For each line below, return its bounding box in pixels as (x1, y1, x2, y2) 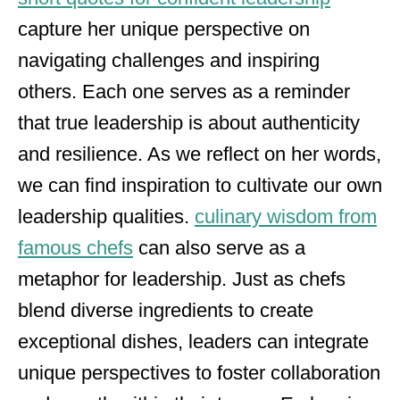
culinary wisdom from (195, 205, 377, 228)
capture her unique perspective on (18, 18, 310, 40)
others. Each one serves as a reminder (18, 80, 350, 103)
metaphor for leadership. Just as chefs (18, 268, 346, 290)
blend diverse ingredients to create (18, 299, 313, 321)
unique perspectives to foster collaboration (18, 362, 380, 384)
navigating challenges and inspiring (18, 49, 320, 71)
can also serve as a (133, 237, 305, 259)
